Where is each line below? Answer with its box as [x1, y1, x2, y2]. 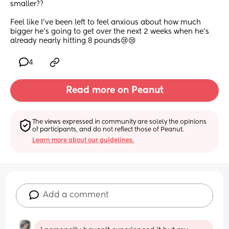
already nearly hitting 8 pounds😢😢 [10, 37, 136, 45]
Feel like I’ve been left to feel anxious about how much [10, 19, 201, 27]
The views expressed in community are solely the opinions [32, 119, 207, 125]
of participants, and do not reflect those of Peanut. [32, 126, 185, 133]
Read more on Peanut [65, 86, 164, 96]
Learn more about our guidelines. [32, 137, 134, 144]
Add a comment [43, 191, 109, 199]
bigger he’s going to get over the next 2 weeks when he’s [10, 28, 209, 36]
